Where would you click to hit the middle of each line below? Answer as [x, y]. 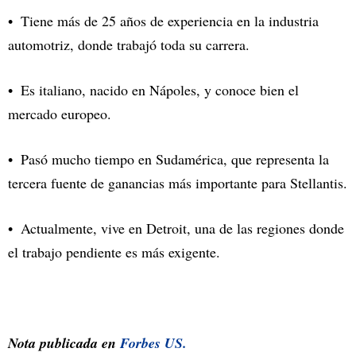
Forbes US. [153, 342]
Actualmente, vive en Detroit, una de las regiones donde [182, 228]
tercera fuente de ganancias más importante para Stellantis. [178, 182]
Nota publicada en [64, 342]
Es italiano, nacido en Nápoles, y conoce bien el [160, 89]
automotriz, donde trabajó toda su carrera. [129, 44]
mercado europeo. [60, 113]
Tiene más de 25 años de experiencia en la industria [170, 20]
